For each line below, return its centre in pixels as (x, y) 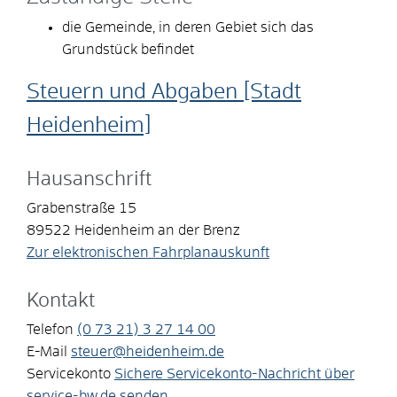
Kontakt (61, 301)
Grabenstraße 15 (82, 208)
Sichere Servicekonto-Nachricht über (234, 374)
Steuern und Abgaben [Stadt (164, 92)
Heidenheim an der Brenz (157, 230)
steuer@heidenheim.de (148, 351)
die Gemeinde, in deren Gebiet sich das (188, 27)
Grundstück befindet (128, 49)
